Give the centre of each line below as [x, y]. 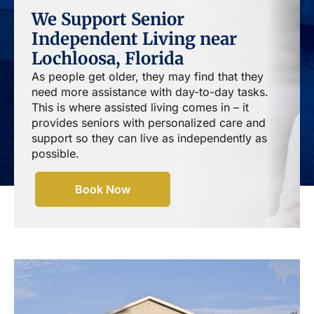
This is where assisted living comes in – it [140, 108]
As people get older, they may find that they [148, 77]
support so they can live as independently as [149, 138]
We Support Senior [108, 20]
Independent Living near [134, 39]
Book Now [103, 190]
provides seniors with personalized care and [149, 123]
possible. [55, 154]
